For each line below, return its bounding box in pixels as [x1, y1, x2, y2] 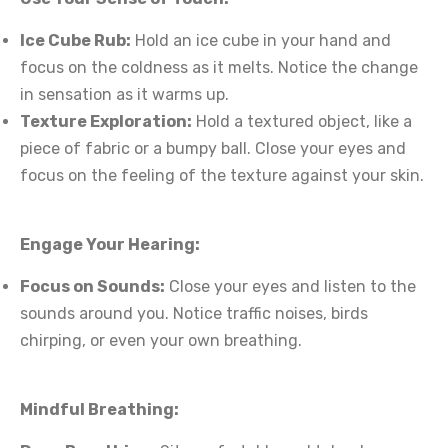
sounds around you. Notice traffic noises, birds [20, 304, 368, 323]
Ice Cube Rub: [20, 31, 131, 50]
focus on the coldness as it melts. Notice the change [20, 58, 418, 77]
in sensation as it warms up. [20, 85, 229, 104]
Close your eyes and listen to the [165, 277, 416, 296]
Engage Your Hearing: [20, 235, 200, 254]
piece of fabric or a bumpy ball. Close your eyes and [20, 139, 406, 158]
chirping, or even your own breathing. [20, 331, 302, 350]
